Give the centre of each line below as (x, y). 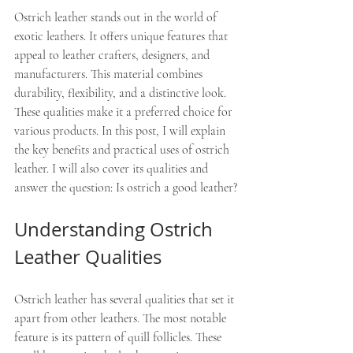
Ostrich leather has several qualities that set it (126, 299)
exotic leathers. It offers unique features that (123, 36)
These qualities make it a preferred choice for (125, 112)
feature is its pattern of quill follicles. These (119, 337)
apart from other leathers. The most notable (122, 318)
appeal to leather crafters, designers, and (113, 55)
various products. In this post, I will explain (121, 131)
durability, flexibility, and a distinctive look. (122, 93)
